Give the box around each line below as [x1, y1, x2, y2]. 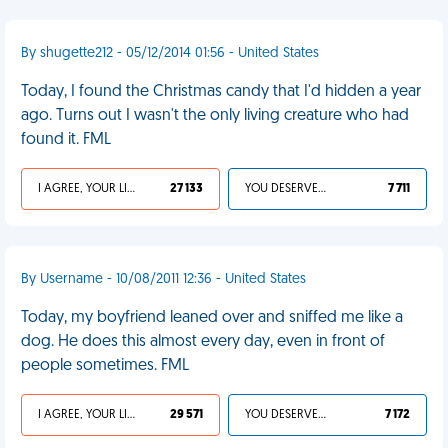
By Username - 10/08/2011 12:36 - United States [21, 272, 306, 287]
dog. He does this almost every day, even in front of [21, 334, 385, 350]
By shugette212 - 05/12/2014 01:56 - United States [21, 46, 319, 61]
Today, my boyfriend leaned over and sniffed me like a [21, 310, 403, 326]
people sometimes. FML [21, 358, 189, 374]
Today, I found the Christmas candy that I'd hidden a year [21, 84, 421, 100]
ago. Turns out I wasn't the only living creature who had [21, 108, 409, 124]
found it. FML [21, 132, 111, 148]
